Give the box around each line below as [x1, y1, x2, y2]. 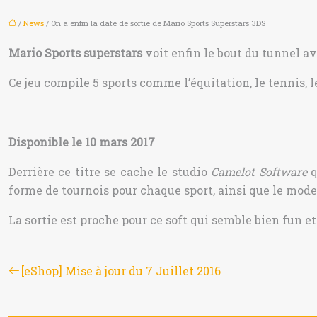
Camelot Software [211, 164, 307, 179]
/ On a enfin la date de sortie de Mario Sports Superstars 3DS [44, 18, 265, 28]
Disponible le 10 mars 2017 [8, 134, 155, 149]
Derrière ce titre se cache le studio [8, 164, 212, 179]
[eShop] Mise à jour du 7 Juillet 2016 [21, 263, 221, 278]
